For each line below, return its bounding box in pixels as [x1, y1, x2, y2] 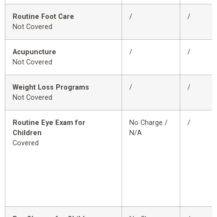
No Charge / [129, 119, 168, 127]
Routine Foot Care [13, 13, 74, 21]
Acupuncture [13, 48, 56, 57]
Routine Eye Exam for [13, 119, 85, 127]
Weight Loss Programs [13, 83, 89, 92]
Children [13, 129, 42, 138]
